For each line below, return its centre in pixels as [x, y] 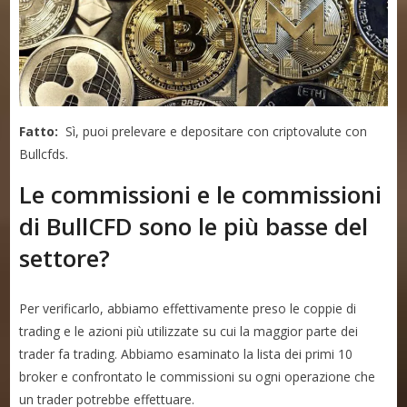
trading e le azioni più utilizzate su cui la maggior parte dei [189, 332]
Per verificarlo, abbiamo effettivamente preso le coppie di [188, 309]
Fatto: [39, 132]
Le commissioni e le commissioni [201, 195]
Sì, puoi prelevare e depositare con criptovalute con [213, 132]
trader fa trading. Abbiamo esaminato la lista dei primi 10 [186, 354]
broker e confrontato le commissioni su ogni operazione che [198, 377]
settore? [65, 258]
